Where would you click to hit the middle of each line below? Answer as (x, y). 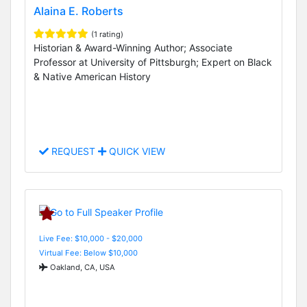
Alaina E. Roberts (78, 11)
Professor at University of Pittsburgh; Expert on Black (153, 62)
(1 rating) (107, 35)
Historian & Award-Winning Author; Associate (133, 48)
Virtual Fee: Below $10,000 (88, 253)
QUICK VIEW (136, 151)
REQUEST (73, 151)
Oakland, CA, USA (82, 267)
